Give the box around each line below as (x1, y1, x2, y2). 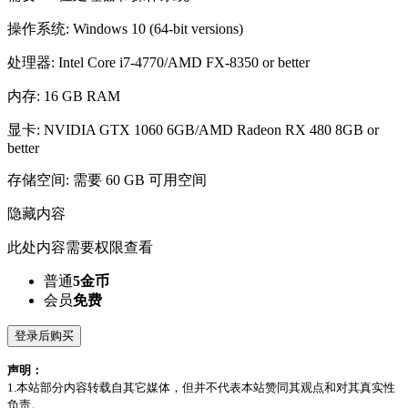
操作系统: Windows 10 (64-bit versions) (7, 21, 243, 36)
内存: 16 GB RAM (7, 88, 120, 104)
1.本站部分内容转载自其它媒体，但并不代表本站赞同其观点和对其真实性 (7, 381, 395, 394)
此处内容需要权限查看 (7, 240, 153, 255)
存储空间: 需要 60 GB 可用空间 (7, 172, 207, 188)
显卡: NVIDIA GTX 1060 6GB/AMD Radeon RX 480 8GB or (7, 122, 379, 138)
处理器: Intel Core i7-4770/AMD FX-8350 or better (7, 55, 310, 70)
